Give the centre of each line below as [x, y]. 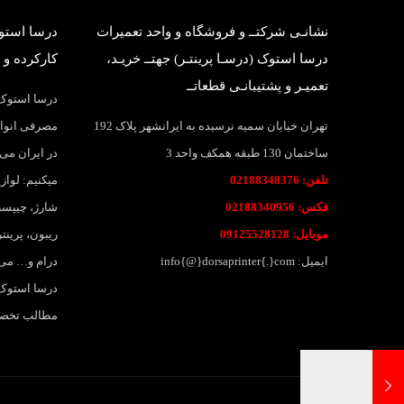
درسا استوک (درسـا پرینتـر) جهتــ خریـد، [217, 59]
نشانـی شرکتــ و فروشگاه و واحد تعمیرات [212, 32]
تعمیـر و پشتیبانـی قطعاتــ [257, 86]
